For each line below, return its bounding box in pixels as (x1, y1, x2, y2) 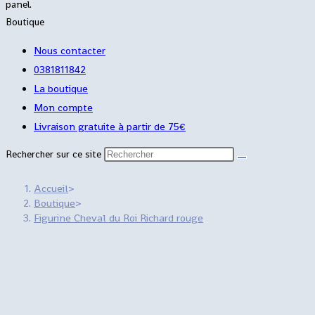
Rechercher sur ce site (6, 148, 104, 160)
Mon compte (34, 101, 93, 114)
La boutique (34, 82, 88, 95)
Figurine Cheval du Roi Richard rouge (34, 211, 203, 224)
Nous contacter (34, 44, 105, 57)
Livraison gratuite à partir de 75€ (34, 120, 186, 133)
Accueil (34, 181, 68, 195)
